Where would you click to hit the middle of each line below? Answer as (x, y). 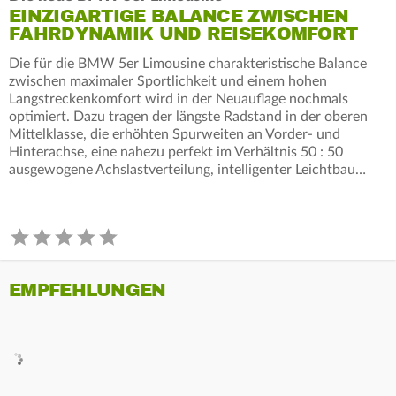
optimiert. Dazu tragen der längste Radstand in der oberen (188, 116)
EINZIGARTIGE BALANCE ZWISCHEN (179, 16)
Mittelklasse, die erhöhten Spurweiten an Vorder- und (175, 134)
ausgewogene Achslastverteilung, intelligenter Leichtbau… (187, 169)
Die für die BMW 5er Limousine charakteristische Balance (188, 63)
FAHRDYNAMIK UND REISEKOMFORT (183, 34)
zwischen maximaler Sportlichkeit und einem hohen (168, 81)
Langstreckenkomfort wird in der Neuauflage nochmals (179, 99)
